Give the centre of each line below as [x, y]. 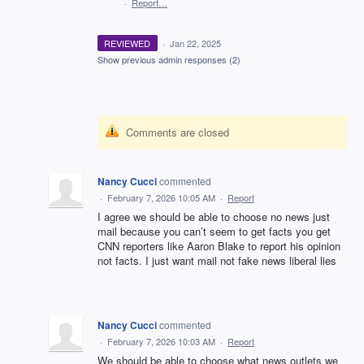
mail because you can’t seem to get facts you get [214, 232]
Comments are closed [178, 132]
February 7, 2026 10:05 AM [161, 198]
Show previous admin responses [163, 60]
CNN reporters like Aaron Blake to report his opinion [219, 246]
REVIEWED [128, 43]
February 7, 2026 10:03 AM [161, 342]
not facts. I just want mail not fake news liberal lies [217, 261]
